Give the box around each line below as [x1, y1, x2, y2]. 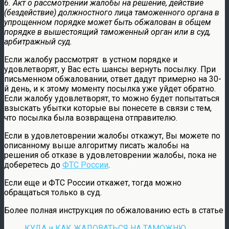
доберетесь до [4, 159, 62, 170]
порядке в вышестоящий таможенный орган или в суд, [4, 27, 211, 37]
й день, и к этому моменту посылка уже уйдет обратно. [4, 83, 216, 94]
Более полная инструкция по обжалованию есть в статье [4, 205, 223, 215]
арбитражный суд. [4, 36, 72, 47]
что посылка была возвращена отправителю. [4, 112, 177, 123]
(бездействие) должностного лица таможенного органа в [4, 7, 219, 17]
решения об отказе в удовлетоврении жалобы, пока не [4, 150, 217, 160]
